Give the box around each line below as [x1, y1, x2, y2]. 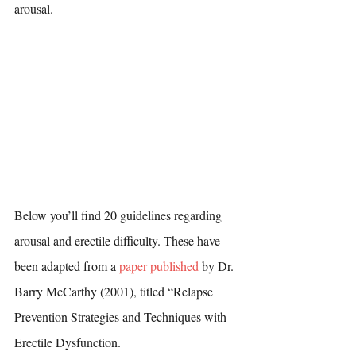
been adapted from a [14, 257, 119, 274]
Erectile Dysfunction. [14, 333, 121, 350]
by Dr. [199, 257, 237, 274]
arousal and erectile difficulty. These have [14, 231, 223, 249]
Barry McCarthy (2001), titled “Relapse [14, 282, 216, 300]
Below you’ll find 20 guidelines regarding [14, 206, 225, 223]
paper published [119, 257, 199, 274]
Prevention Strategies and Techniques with [14, 308, 230, 325]
